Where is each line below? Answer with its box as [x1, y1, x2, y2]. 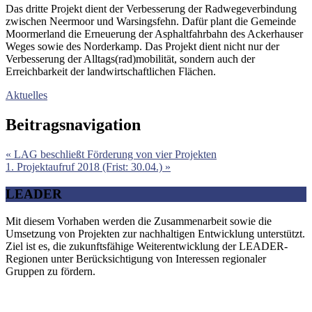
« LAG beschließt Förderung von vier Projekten [6, 148, 217, 161]
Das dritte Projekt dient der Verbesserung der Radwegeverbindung [6, 3, 297, 15]
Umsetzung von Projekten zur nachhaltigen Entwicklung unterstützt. [6, 227, 305, 240]
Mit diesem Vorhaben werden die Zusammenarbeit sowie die [6, 214, 272, 227]
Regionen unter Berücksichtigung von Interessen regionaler [6, 252, 266, 265]
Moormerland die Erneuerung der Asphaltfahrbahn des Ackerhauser [6, 28, 303, 40]
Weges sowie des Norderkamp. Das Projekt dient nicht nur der [6, 40, 279, 53]
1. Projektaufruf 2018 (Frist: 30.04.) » [6, 161, 171, 173]
